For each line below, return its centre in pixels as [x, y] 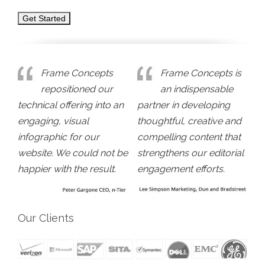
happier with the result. [67, 169]
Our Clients [46, 218]
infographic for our [59, 137]
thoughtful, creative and [189, 121]
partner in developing [183, 105]
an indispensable [196, 89]
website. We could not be [73, 153]
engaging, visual [53, 121]
